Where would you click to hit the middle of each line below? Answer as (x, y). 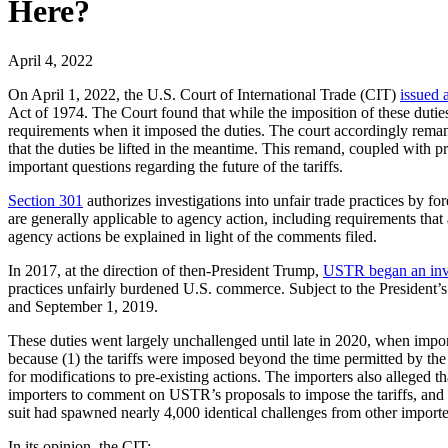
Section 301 (45, 200)
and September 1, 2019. (83, 306)
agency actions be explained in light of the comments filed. (192, 236)
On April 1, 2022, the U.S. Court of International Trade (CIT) (204, 94)
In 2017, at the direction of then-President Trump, (165, 270)
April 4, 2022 (50, 60)
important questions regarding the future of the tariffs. (175, 166)
